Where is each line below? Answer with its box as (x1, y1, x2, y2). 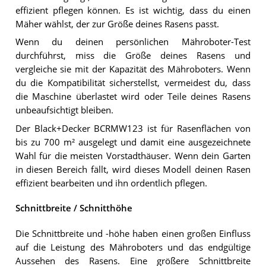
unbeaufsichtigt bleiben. (15, 104, 113, 116)
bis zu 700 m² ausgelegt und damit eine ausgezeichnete (15, 137, 251, 148)
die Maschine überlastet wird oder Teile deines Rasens (15, 91, 251, 103)
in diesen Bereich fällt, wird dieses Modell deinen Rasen (15, 164, 251, 176)
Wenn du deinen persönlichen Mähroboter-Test (15, 36, 251, 48)
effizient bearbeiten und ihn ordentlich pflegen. (15, 178, 207, 189)
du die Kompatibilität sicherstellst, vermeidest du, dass (15, 77, 251, 89)
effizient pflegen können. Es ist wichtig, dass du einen (15, 4, 251, 16)
